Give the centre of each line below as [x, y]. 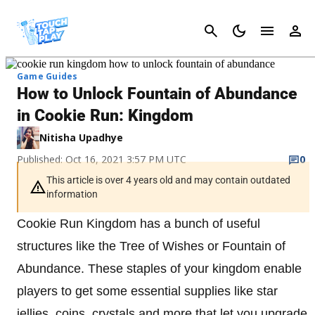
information [72, 194]
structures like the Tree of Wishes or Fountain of [151, 246]
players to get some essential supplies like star [147, 291]
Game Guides [47, 76]
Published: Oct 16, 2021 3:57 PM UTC [102, 159]
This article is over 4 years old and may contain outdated [168, 180]
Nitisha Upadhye [81, 137]
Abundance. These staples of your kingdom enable [159, 269]
